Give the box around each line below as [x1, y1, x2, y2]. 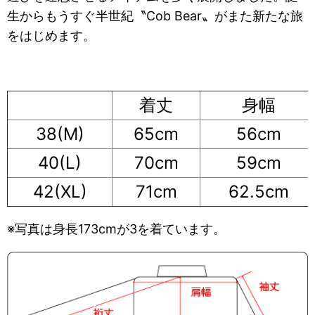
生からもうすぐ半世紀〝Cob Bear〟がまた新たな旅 [7, 8, 303, 24]
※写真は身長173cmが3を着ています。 [7, 221, 226, 237]
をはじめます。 [7, 28, 96, 44]
